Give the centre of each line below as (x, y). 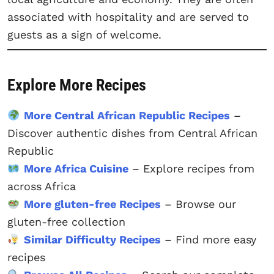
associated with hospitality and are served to (128, 17)
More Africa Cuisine (76, 169)
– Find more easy (208, 240)
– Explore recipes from (191, 169)
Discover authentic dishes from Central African (132, 133)
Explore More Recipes (77, 85)
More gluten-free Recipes (92, 204)
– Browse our (198, 204)
